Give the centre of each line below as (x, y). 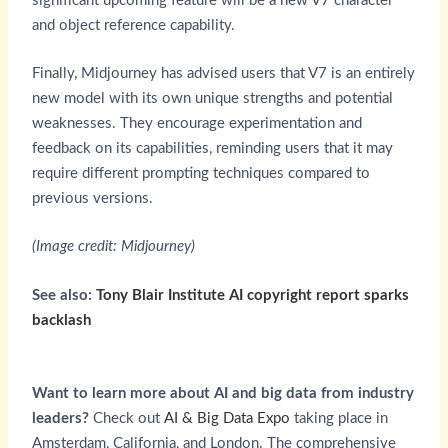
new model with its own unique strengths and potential (212, 98)
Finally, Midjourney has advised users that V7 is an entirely (223, 73)
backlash (61, 320)
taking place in (338, 418)
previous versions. (92, 198)
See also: (63, 295)
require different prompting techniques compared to (200, 173)
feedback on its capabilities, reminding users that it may (212, 148)
